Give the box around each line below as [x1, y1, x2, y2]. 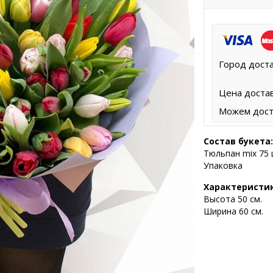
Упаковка [204, 159, 243, 171]
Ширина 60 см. [204, 205, 263, 217]
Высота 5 [204, 193, 243, 205]
